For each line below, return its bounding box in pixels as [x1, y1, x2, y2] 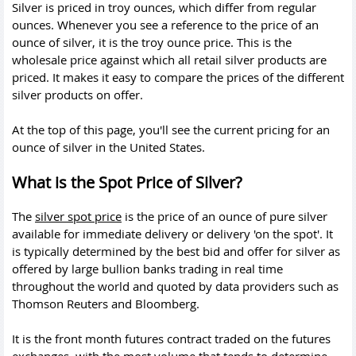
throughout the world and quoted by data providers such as [12, 277, 339, 294]
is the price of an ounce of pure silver [122, 207, 327, 224]
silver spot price [35, 207, 122, 224]
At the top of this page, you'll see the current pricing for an [12, 122, 330, 137]
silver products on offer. [12, 86, 143, 103]
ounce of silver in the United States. [12, 139, 205, 155]
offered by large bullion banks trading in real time [12, 260, 283, 277]
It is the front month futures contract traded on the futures [12, 331, 331, 346]
